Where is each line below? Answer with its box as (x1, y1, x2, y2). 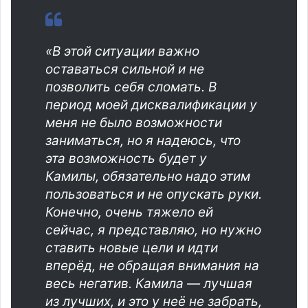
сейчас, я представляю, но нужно (45, 221, 261, 238)
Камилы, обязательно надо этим (45, 168, 250, 184)
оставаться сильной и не (45, 60, 204, 77)
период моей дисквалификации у (45, 96, 257, 113)
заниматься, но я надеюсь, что (45, 132, 241, 148)
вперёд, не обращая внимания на (45, 257, 259, 274)
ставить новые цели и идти (45, 239, 218, 256)
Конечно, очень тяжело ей (45, 203, 213, 220)
